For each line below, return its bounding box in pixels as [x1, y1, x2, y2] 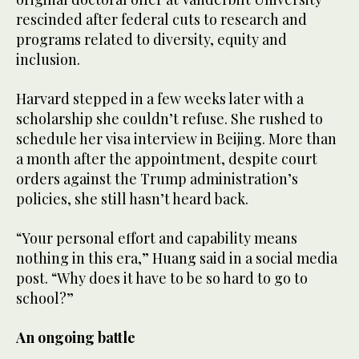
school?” [16, 288, 74, 308]
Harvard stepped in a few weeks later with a [16, 88, 304, 108]
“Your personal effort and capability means [16, 228, 297, 248]
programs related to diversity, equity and [16, 29, 287, 49]
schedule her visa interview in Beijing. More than [16, 128, 337, 148]
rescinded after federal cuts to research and [16, 9, 307, 29]
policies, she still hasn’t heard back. [16, 188, 248, 208]
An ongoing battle [16, 327, 135, 347]
